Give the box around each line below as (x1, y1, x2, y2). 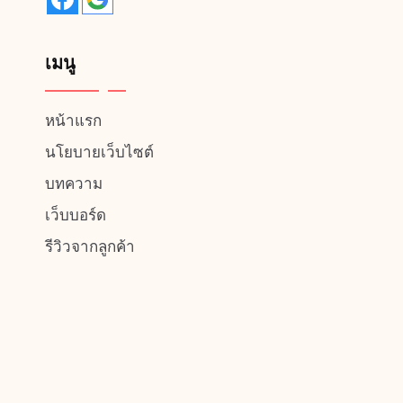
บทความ (45, 174, 103, 193)
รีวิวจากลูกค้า (45, 237, 135, 256)
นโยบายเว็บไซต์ (45, 142, 154, 162)
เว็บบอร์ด (45, 205, 106, 225)
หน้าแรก (45, 111, 102, 130)
